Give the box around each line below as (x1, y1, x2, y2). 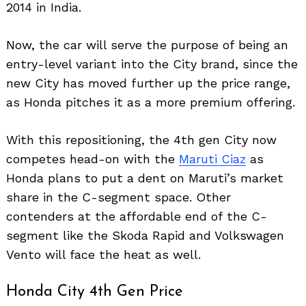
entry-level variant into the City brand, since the (6, 57, 298, 72)
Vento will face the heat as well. (6, 247, 201, 262)
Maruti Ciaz (179, 152, 246, 167)
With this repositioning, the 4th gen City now (6, 133, 277, 148)
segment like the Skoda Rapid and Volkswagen (6, 228, 284, 243)
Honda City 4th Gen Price (6, 284, 183, 301)
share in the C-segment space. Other (6, 190, 231, 205)
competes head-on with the (6, 152, 179, 167)
